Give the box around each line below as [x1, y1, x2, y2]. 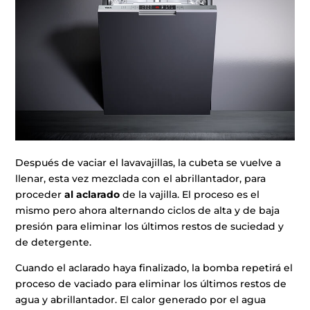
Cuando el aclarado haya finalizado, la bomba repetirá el [15, 261, 293, 274]
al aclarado [64, 188, 120, 201]
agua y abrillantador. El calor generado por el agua [15, 293, 266, 306]
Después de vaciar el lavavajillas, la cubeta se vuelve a [15, 156, 282, 169]
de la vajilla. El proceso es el [120, 188, 260, 201]
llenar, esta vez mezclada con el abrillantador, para [15, 172, 266, 185]
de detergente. [15, 235, 92, 248]
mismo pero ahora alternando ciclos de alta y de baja [15, 203, 280, 217]
